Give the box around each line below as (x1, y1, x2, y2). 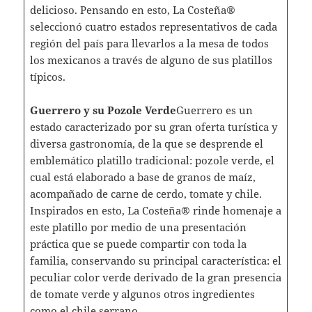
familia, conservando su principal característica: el (29, 253, 281, 267)
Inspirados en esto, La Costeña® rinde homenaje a (29, 203, 281, 217)
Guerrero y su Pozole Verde (29, 102, 176, 117)
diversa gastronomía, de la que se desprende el (29, 136, 263, 150)
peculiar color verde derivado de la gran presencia (29, 270, 281, 284)
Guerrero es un (175, 102, 253, 117)
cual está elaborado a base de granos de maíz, (29, 169, 256, 184)
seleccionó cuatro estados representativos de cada (29, 19, 277, 33)
